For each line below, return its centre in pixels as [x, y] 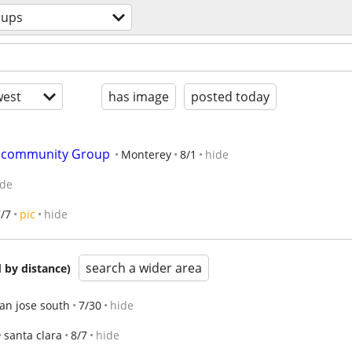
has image [139, 97]
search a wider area [144, 268]
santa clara [33, 335]
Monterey [146, 154]
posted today [230, 97]
